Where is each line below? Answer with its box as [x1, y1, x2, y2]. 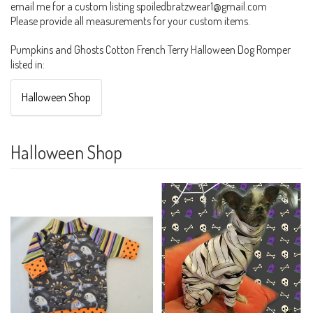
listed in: [10, 57, 45, 71]
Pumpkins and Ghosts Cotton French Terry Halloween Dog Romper [10, 42, 291, 57]
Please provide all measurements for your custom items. [10, 13, 250, 28]
